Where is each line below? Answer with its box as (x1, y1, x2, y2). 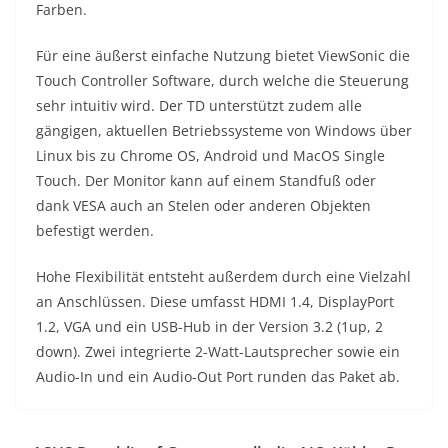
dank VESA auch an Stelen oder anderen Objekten (36, 196, 371, 216)
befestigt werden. (36, 221, 154, 241)
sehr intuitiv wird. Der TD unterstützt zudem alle (36, 96, 362, 116)
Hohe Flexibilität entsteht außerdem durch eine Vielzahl (36, 267, 411, 287)
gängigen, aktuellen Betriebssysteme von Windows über (36, 121, 412, 141)
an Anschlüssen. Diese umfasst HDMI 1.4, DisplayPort (36, 292, 394, 312)
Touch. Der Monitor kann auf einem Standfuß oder (36, 171, 376, 191)
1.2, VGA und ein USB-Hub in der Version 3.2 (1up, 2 (36, 317, 383, 337)
